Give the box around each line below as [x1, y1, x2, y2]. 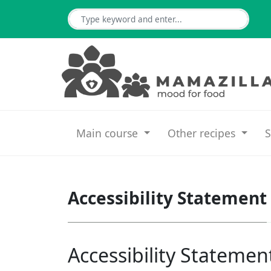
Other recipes [168, 125, 239, 140]
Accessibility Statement [68, 186, 267, 209]
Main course [76, 125, 142, 140]
